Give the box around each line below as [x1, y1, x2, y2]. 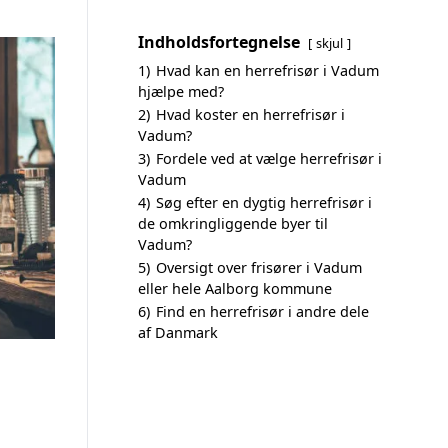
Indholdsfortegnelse [138, 31, 300, 53]
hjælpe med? [138, 82, 224, 101]
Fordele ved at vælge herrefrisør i [156, 149, 382, 168]
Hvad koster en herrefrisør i [156, 105, 345, 124]
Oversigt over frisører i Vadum [156, 258, 362, 277]
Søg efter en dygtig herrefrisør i [156, 193, 372, 212]
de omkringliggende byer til [138, 214, 328, 233]
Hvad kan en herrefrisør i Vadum [156, 61, 379, 80]
